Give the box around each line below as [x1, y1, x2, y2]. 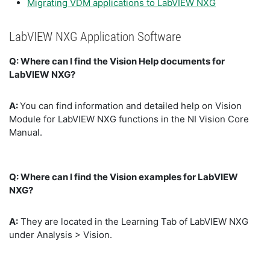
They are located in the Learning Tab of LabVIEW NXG [18, 216, 248, 227]
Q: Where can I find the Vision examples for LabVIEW [9, 171, 238, 183]
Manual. [9, 127, 42, 138]
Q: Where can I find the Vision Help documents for [9, 55, 225, 67]
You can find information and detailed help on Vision [20, 100, 242, 111]
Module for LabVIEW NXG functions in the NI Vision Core [9, 113, 249, 125]
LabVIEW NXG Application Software [9, 30, 181, 44]
